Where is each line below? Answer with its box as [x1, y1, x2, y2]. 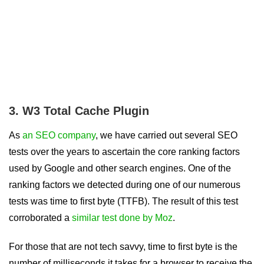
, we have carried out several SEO [95, 130, 237, 141]
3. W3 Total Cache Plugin [9, 104, 149, 118]
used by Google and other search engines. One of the [9, 163, 231, 174]
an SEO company [22, 130, 95, 141]
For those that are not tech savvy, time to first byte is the [9, 242, 237, 252]
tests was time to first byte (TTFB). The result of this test [9, 196, 238, 207]
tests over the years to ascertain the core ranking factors [9, 147, 240, 157]
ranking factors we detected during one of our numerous [9, 180, 240, 190]
